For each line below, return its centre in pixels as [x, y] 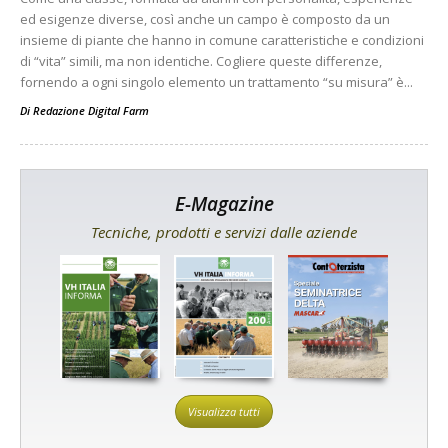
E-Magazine [224, 204]
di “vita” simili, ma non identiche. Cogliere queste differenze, [201, 61]
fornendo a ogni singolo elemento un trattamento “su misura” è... [216, 82]
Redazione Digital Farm [91, 110]
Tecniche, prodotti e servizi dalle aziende [224, 232]
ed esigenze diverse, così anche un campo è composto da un [205, 19]
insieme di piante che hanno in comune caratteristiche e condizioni [222, 40]
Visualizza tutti [224, 412]
